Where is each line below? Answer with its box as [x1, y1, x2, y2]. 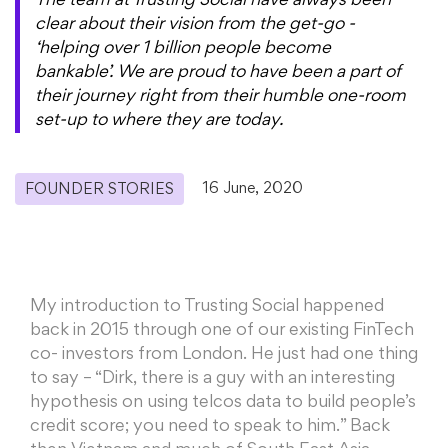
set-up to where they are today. [35, 113, 283, 130]
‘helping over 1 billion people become [35, 41, 331, 58]
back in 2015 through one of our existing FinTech [30, 323, 414, 340]
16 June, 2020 [203, 182, 303, 197]
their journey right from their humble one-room [35, 89, 406, 106]
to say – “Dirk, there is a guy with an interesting [30, 371, 395, 388]
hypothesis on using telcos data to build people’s [30, 395, 416, 412]
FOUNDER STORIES [25, 183, 174, 198]
